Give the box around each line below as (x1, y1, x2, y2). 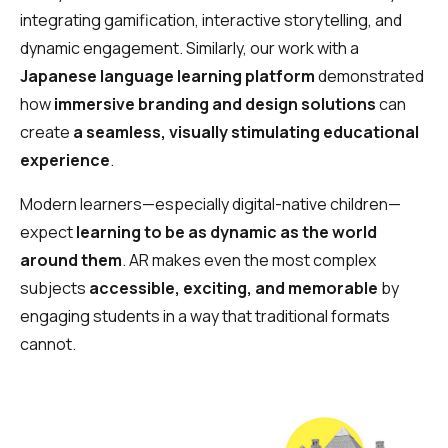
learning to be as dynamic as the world (76, 221, 377, 244)
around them (20, 249, 122, 272)
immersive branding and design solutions (54, 93, 376, 116)
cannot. (20, 333, 76, 356)
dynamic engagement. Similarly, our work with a (20, 37, 359, 60)
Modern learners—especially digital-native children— (20, 193, 401, 216)
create (20, 121, 73, 144)
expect (20, 221, 76, 244)
